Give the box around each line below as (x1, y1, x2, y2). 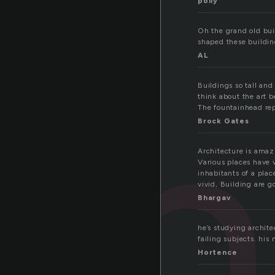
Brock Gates (198, 117, 249, 126)
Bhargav (198, 193, 231, 203)
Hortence (198, 248, 238, 257)
